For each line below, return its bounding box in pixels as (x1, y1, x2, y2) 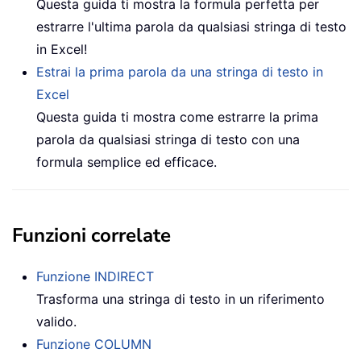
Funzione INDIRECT (36, 268, 154, 284)
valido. (36, 313, 77, 330)
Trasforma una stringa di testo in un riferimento (36, 290, 325, 307)
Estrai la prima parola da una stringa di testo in (36, 63, 323, 80)
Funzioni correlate (12, 222, 171, 248)
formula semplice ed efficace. (36, 153, 217, 170)
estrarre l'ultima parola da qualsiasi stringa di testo (36, 18, 346, 35)
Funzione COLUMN (36, 335, 151, 352)
